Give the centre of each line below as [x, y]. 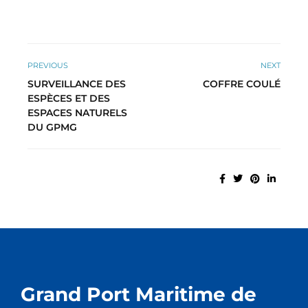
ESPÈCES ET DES [69, 99]
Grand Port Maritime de [139, 295]
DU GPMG [52, 128]
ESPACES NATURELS [77, 113]
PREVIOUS [48, 66]
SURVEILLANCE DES [77, 84]
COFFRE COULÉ [242, 84]
